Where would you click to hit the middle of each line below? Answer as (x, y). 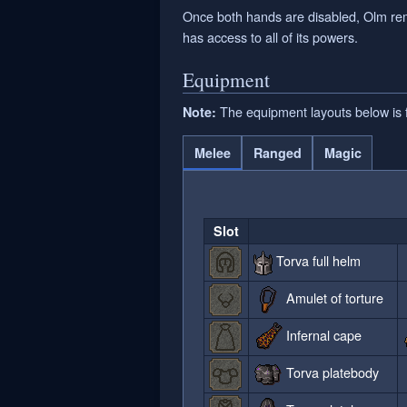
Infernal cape (323, 334)
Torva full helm (317, 261)
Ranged (277, 153)
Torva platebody (331, 372)
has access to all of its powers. (270, 36)
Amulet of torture (333, 297)
